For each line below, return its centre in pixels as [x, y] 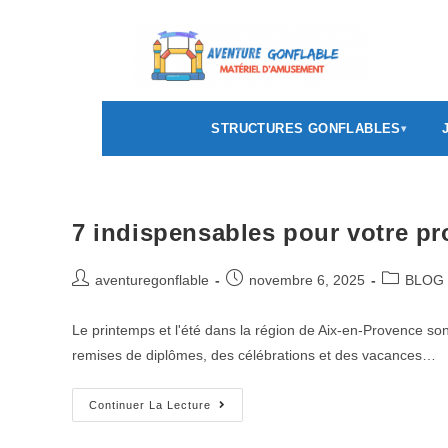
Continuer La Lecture [150, 405]
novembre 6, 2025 [307, 280]
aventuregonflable [152, 280]
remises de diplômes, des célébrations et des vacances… [254, 355]
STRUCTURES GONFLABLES [306, 128]
